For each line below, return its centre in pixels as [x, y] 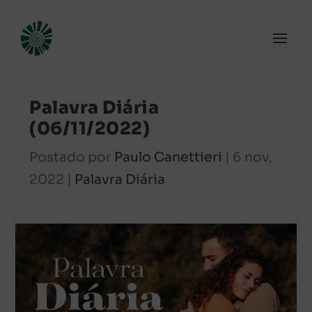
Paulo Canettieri [169, 157]
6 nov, [253, 157]
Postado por [72, 157]
